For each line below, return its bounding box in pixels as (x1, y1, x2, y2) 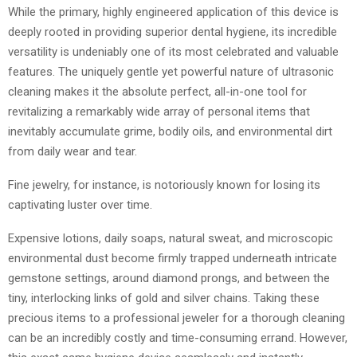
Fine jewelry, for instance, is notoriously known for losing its (8, 177, 320, 192)
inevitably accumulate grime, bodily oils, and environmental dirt (8, 124, 332, 139)
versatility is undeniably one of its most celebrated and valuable (8, 44, 339, 59)
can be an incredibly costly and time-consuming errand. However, (8, 330, 347, 345)
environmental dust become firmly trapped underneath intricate (8, 250, 337, 265)
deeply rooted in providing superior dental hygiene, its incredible (8, 24, 337, 39)
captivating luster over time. (8, 197, 155, 212)
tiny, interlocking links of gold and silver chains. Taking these (8, 290, 320, 305)
